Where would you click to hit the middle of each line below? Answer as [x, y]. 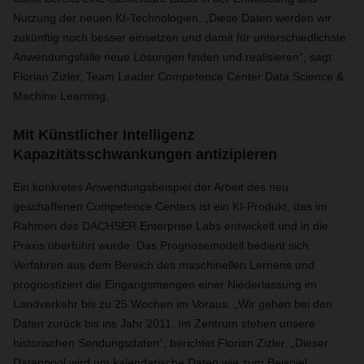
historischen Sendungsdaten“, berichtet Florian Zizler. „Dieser [171, 343]
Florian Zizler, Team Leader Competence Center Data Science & [178, 76]
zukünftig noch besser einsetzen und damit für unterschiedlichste [180, 37]
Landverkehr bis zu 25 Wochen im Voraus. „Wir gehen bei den [173, 304]
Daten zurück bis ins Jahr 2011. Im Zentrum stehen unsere [164, 323]
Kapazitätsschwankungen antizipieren [145, 154]
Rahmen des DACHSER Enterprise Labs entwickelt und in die [171, 226]
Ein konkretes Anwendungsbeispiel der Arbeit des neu [151, 187]
